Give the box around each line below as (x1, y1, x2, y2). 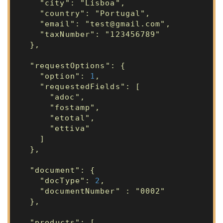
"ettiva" (50, 124, 90, 133)
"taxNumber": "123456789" (40, 30, 161, 39)
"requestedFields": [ (40, 82, 140, 91)
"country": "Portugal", (40, 9, 151, 18)
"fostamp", (50, 103, 100, 112)
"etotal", (50, 113, 95, 122)
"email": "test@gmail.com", (40, 19, 171, 28)
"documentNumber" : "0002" (40, 187, 166, 196)
